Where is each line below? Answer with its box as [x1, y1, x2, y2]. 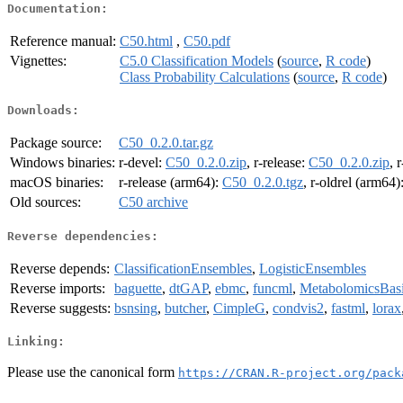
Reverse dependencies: [7, 228, 158, 243]
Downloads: [7, 103, 79, 118]
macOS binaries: [10, 175, 103, 191]
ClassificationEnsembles [114, 260, 252, 276]
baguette [114, 280, 162, 296]
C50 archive [119, 194, 188, 210]
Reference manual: [10, 32, 116, 49]
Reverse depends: [10, 260, 110, 276]
